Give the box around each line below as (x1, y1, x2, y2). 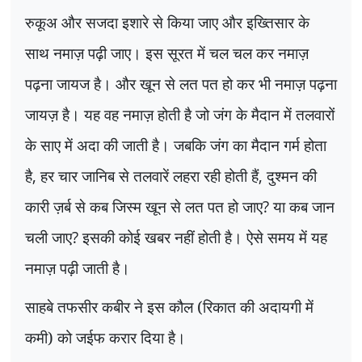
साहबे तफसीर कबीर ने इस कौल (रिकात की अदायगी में (25, 295, 314, 318)
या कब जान (273, 196, 335, 218)
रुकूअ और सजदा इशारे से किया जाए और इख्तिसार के (25, 11, 309, 34)
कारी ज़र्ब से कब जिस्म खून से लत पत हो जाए (25, 196, 263, 218)
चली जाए (25, 226, 72, 249)
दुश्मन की (267, 165, 317, 187)
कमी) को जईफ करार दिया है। (25, 326, 186, 348)
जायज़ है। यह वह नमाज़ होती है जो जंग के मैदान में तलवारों (25, 103, 335, 126)
